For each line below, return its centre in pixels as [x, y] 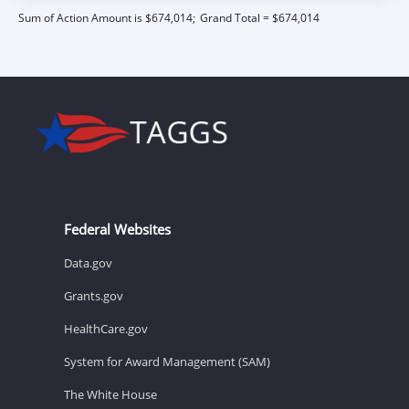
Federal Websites [117, 229]
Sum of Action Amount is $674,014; [107, 17]
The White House [110, 394]
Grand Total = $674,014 [260, 17]
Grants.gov [94, 295]
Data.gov [88, 262]
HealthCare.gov [106, 328]
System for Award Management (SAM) [167, 361]
